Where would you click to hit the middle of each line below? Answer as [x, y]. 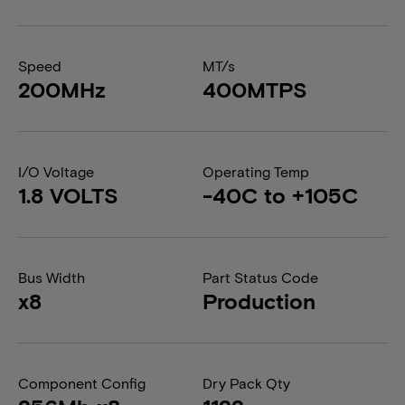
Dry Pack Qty [246, 383]
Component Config [82, 383]
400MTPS [255, 89]
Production [259, 301]
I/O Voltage [56, 171]
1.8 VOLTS [68, 195]
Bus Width [52, 277]
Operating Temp [256, 171]
